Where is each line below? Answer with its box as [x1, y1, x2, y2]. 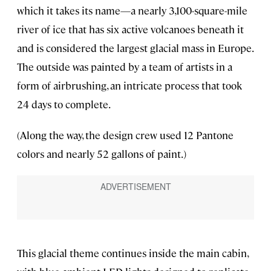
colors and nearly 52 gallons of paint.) [17, 147, 186, 161]
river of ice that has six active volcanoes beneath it [17, 22, 244, 36]
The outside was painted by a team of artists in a [17, 60, 232, 74]
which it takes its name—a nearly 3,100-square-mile [17, 4, 247, 18]
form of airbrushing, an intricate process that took [17, 79, 242, 93]
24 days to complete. [17, 97, 111, 111]
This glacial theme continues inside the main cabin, [17, 246, 248, 260]
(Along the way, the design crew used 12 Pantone [17, 128, 233, 142]
